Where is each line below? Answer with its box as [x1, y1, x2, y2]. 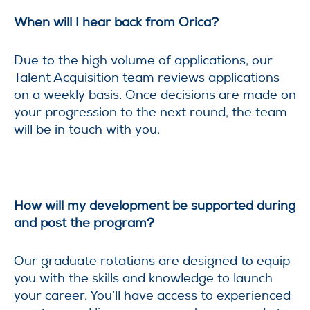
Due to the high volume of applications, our [14, 53, 273, 68]
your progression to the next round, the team [14, 104, 287, 120]
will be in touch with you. [14, 122, 160, 137]
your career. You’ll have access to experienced [14, 288, 291, 303]
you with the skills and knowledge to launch [14, 271, 273, 286]
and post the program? [14, 215, 154, 230]
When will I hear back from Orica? [14, 15, 219, 30]
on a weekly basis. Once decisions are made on [14, 87, 296, 102]
